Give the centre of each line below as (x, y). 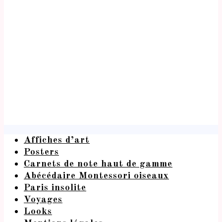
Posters (41, 153)
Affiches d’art (57, 141)
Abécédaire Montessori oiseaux (96, 176)
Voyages (43, 200)
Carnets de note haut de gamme (98, 165)
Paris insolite (55, 188)
